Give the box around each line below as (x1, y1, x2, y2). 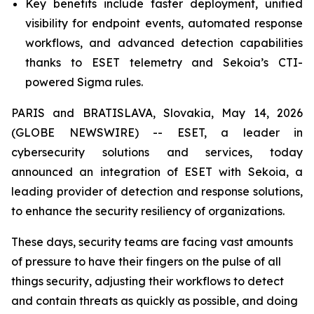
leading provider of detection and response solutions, (11, 184, 303, 198)
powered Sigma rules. (25, 75, 143, 89)
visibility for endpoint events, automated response (25, 16, 303, 30)
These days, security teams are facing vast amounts (11, 235, 293, 249)
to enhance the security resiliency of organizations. (11, 204, 285, 218)
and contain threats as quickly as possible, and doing (11, 294, 298, 308)
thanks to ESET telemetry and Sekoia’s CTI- (25, 55, 303, 69)
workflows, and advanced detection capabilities (25, 36, 303, 50)
